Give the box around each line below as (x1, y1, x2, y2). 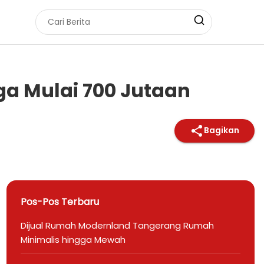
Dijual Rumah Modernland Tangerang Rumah (20, 219, 214, 232)
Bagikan (204, 124, 239, 137)
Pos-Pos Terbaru (20, 194, 99, 209)
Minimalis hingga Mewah (20, 233, 126, 246)
